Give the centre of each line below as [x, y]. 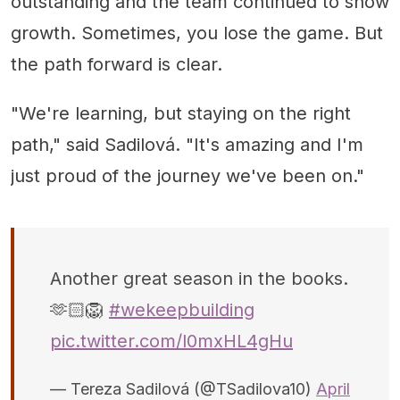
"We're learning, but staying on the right [181, 113]
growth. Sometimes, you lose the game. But [197, 33]
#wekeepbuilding [182, 309]
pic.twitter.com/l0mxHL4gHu [171, 341]
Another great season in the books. [199, 278]
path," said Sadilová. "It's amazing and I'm [187, 144]
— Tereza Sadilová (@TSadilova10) [183, 388]
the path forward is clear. [117, 64]
